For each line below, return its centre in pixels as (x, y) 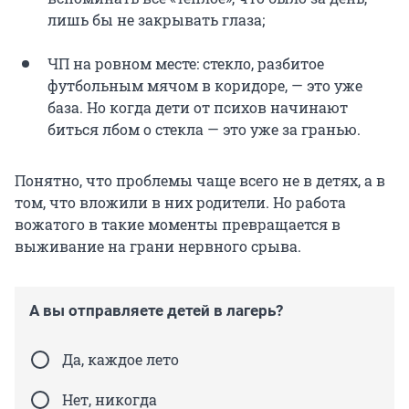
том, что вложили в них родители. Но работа (180, 203)
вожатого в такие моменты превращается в (178, 225)
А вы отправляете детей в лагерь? (156, 311)
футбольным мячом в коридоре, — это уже (205, 86)
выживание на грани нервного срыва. (158, 246)
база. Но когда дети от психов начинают (198, 108)
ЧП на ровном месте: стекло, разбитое (186, 64)
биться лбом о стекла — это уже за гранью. (204, 130)
